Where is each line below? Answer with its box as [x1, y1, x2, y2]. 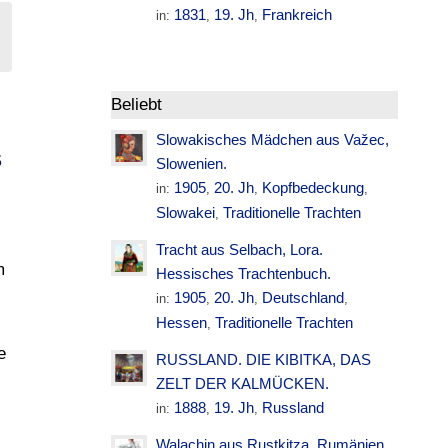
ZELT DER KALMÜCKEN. [156, 375, 330, 392]
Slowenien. [156, 155, 228, 172]
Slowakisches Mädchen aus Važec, [156, 131, 390, 148]
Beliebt [111, 95, 163, 114]
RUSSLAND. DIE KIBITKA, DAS [156, 351, 372, 368]
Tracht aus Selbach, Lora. [156, 241, 324, 258]
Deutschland [262, 289, 345, 306]
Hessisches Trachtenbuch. [156, 265, 332, 282]
